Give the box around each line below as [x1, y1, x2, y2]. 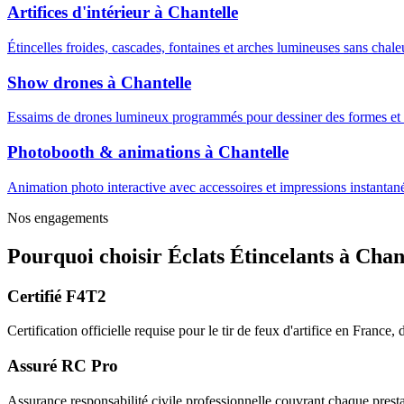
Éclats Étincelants [168, 243, 334, 268]
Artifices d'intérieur [7, 3, 150, 23]
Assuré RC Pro [7, 356, 118, 376]
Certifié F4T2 [7, 286, 106, 306]
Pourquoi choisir [7, 243, 162, 268]
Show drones [7, 72, 103, 92]
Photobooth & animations [7, 142, 200, 162]
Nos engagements [7, 209, 108, 225]
